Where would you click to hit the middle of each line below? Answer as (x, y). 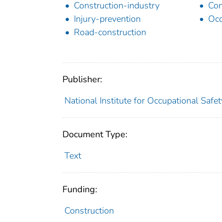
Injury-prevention (107, 19)
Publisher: (82, 79)
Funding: (80, 189)
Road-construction (110, 32)
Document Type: (95, 134)
